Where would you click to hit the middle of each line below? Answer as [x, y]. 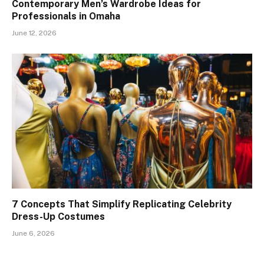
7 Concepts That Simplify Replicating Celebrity [122, 204]
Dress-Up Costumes [58, 217]
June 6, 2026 [33, 234]
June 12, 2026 [34, 33]
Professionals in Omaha [66, 16]
